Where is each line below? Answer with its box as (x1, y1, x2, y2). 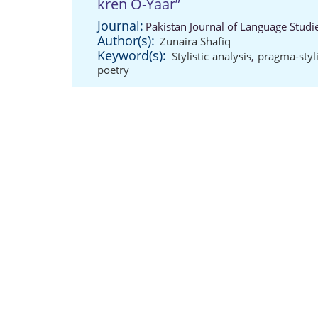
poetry (97, 62, 129, 77)
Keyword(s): (97, 47, 166, 64)
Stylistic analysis (172, 49, 252, 63)
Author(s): (97, 32, 155, 49)
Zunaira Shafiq (160, 34, 231, 48)
